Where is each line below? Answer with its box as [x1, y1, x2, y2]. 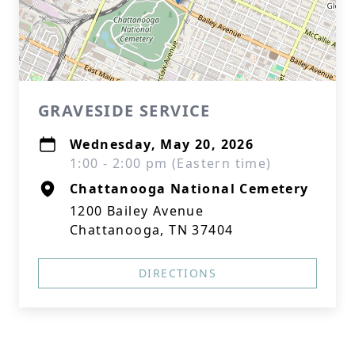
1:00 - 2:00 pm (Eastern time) [70, 155, 272, 172]
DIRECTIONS [139, 265, 216, 281]
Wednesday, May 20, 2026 [70, 136, 254, 153]
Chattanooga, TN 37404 [70, 221, 234, 239]
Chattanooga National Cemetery [70, 180, 309, 197]
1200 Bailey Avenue [70, 202, 204, 219]
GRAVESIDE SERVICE [38, 100, 211, 121]
